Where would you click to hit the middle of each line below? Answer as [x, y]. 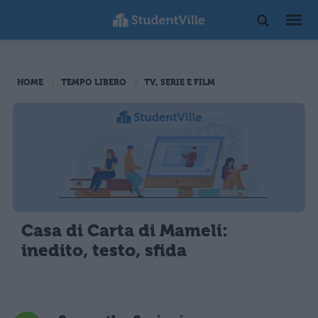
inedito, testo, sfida [104, 251]
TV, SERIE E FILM [180, 82]
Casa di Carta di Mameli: [125, 231]
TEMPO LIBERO [94, 82]
